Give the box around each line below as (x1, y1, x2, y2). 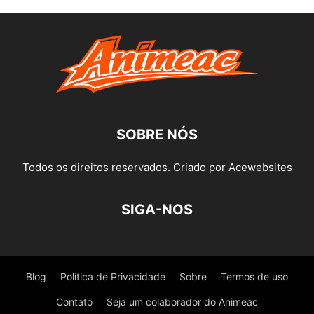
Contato (56, 296, 93, 308)
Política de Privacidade (60, 271, 165, 283)
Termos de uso (221, 271, 288, 283)
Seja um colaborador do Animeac (107, 296, 258, 308)
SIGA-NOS (121, 201, 193, 219)
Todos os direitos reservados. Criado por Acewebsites (22, 161, 292, 175)
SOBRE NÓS (116, 126, 198, 144)
